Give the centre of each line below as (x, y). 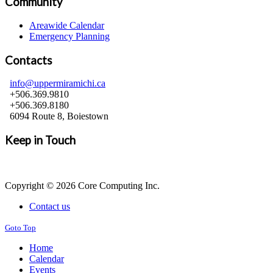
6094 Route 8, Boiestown (57, 116)
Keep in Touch (40, 140)
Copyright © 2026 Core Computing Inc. (82, 185)
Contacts (29, 60)
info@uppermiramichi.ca (58, 83)
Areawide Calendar (67, 25)
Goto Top (20, 227)
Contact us (50, 206)
